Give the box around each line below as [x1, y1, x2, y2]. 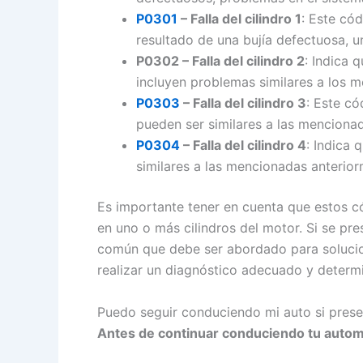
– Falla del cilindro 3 [180, 95, 306, 112]
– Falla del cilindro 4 [180, 137, 306, 154]
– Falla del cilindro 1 [177, 11, 301, 28]
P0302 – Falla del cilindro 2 [136, 53, 305, 70]
